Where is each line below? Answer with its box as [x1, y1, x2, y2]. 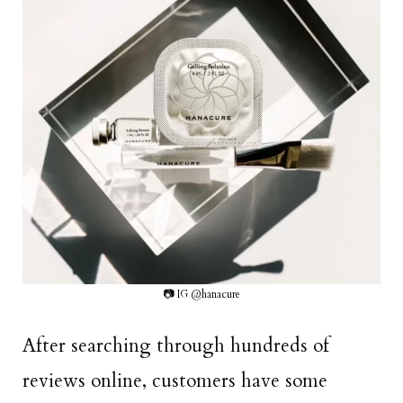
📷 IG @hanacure [163, 286, 240, 301]
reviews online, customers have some [22, 367, 327, 394]
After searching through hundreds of [22, 332, 329, 359]
